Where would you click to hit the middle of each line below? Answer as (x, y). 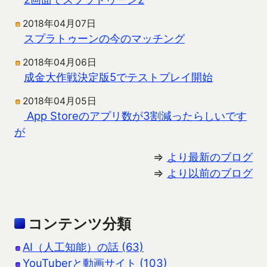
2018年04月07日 (59, 24)
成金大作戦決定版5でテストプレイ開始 (118, 77)
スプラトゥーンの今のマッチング (104, 38)
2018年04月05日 (60, 101)
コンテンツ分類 (80, 224)
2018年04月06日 (60, 63)
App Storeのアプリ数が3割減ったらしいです (135, 116)
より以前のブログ (210, 173)
